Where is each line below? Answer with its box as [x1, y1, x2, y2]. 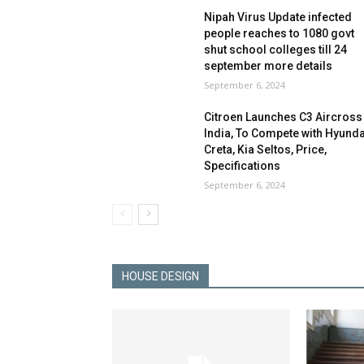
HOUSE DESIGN [122, 270, 199, 284]
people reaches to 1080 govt [204, 27, 355, 41]
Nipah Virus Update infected [204, 11, 353, 24]
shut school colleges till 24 [204, 43, 348, 57]
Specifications [204, 159, 281, 173]
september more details [204, 59, 333, 73]
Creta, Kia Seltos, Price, [204, 143, 327, 157]
